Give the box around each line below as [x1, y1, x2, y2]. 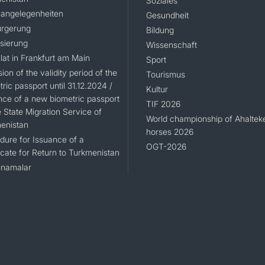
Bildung [146, 25, 174, 35]
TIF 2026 [146, 99, 180, 109]
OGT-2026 [146, 141, 186, 152]
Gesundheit [146, 10, 189, 21]
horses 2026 [146, 127, 193, 137]
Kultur [146, 84, 168, 95]
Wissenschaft [146, 40, 197, 50]
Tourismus [146, 69, 185, 80]
